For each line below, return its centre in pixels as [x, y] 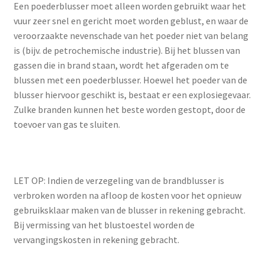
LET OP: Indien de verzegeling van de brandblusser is [119, 181]
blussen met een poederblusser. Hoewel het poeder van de [130, 80]
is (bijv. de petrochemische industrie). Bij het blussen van [127, 51]
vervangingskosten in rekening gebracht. [96, 240]
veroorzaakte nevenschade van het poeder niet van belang [131, 36]
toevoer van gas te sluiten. [67, 125]
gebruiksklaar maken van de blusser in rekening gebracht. [129, 210]
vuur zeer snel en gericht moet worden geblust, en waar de [131, 21]
